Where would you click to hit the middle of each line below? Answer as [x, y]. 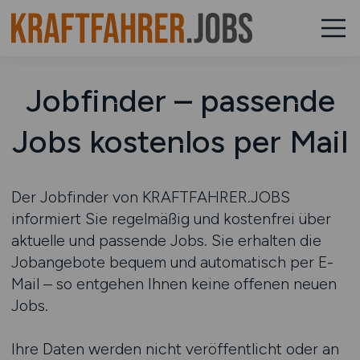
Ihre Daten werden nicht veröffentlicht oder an [175, 349]
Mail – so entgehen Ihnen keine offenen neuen [174, 284]
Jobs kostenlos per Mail [180, 141]
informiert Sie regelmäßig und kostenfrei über [171, 219]
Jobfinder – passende [180, 100]
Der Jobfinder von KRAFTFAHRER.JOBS [150, 197]
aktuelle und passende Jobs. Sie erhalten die [166, 240]
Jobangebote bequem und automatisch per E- [172, 262]
